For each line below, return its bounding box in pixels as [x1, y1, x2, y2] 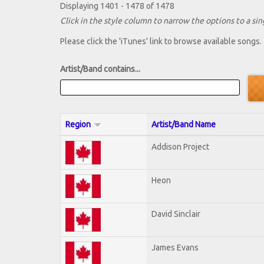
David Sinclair [151, 209, 200, 219]
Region [65, 119, 91, 129]
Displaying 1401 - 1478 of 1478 [60, 1, 174, 11]
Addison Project [151, 141, 209, 151]
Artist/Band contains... [60, 64, 140, 74]
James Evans [151, 242, 199, 252]
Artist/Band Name [151, 119, 216, 129]
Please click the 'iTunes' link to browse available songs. [60, 37, 262, 47]
